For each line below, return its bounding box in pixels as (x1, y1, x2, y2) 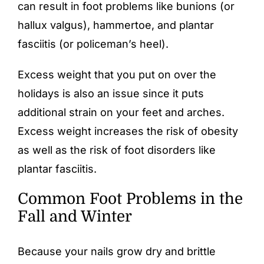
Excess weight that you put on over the (18, 68, 216, 81)
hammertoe (93, 18, 151, 31)
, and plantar (151, 18, 214, 31)
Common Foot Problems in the (18, 190, 243, 207)
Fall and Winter (18, 207, 132, 225)
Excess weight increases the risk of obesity (18, 124, 238, 137)
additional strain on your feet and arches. (18, 105, 225, 118)
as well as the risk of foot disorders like (18, 143, 216, 156)
